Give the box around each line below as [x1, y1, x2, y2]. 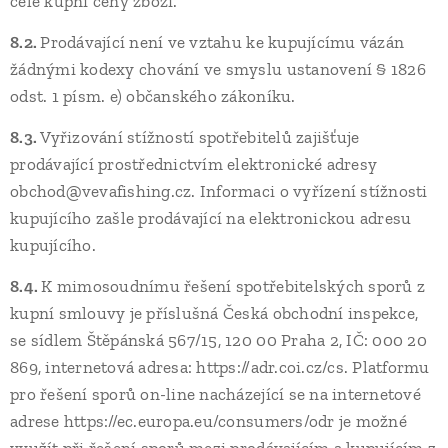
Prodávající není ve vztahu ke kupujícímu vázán [40, 32, 405, 52]
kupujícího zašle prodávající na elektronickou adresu [10, 208, 412, 228]
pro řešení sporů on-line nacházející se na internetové [10, 384, 421, 404]
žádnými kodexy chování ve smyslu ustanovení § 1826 [10, 59, 426, 79]
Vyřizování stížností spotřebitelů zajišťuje [40, 127, 360, 147]
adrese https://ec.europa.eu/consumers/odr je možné [10, 411, 407, 431]
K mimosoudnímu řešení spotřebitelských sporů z [41, 276, 426, 296]
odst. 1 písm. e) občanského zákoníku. [10, 86, 296, 106]
